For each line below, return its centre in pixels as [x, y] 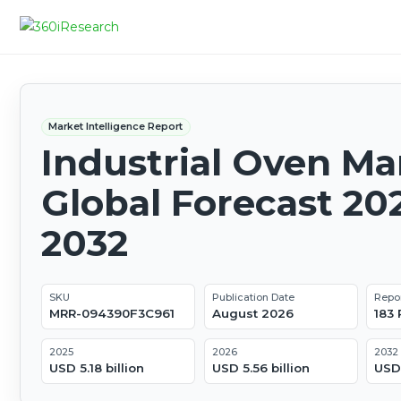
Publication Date [253, 298]
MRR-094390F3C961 [111, 314]
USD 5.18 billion [96, 368]
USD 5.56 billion [260, 368]
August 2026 [252, 314]
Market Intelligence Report [116, 127]
